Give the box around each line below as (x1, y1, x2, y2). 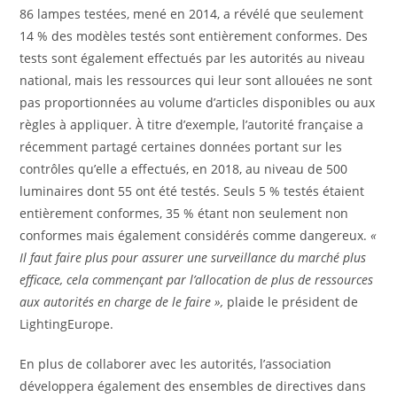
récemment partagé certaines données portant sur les (19, 138, 343, 156)
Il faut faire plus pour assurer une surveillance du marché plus (19, 249, 367, 267)
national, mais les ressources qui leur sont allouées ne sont (19, 72, 373, 90)
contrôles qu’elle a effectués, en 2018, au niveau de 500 (19, 160, 348, 178)
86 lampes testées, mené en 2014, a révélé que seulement (19, 5, 364, 23)
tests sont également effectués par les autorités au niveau (19, 50, 366, 67)
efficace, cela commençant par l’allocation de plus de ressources (19, 271, 374, 289)
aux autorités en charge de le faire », (19, 293, 228, 311)
